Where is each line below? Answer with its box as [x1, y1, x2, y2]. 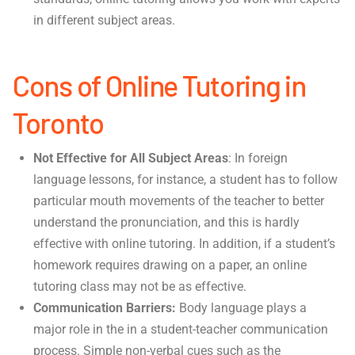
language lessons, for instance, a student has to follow [33, 171, 338, 187]
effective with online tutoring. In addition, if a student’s [33, 235, 336, 251]
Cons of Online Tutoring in [13, 67, 306, 103]
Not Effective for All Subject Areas [33, 150, 229, 166]
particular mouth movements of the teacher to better [33, 193, 325, 208]
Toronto [13, 105, 105, 140]
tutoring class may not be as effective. [33, 278, 247, 294]
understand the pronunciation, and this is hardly [33, 214, 300, 230]
